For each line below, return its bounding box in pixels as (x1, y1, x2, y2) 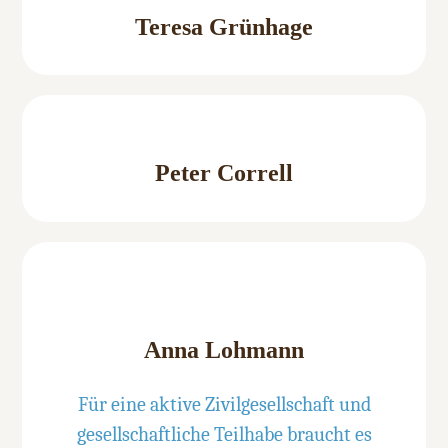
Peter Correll (155, 160, 293, 187)
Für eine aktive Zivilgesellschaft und (77, 393, 371, 417)
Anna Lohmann (144, 336, 304, 363)
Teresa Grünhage (135, 14, 313, 41)
